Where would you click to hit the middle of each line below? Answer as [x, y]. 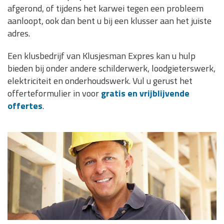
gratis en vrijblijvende [145, 93]
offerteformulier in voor [54, 93]
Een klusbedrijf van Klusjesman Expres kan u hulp [101, 56]
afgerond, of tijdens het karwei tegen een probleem [105, 8]
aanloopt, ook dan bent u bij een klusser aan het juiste [109, 21]
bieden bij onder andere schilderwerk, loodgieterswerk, [111, 68]
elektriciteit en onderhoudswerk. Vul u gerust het [100, 81]
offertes [25, 106]
